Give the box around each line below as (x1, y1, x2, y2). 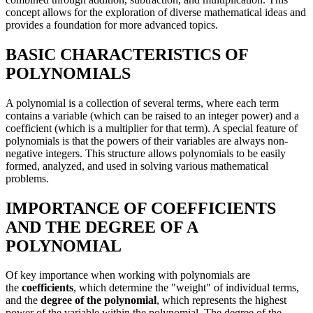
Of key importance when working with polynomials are (6, 269, 250, 282)
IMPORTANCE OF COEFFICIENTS (6, 198, 276, 217)
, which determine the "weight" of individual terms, (73, 282, 299, 294)
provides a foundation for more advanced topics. (6, 18, 218, 31)
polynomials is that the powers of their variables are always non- (6, 134, 288, 147)
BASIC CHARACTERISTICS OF (6, 45, 248, 64)
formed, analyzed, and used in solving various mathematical (6, 159, 268, 172)
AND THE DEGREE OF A (6, 217, 198, 236)
